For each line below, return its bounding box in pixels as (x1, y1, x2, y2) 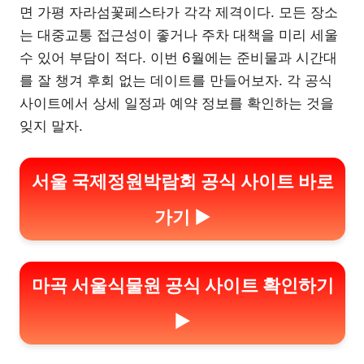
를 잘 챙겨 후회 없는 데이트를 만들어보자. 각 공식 (19, 71, 332, 89)
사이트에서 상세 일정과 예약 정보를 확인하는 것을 (19, 94, 334, 111)
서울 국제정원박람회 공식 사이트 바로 (31, 171, 334, 192)
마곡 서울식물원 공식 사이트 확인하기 (31, 274, 334, 296)
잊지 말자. (19, 117, 83, 134)
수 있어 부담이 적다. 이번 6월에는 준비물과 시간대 (19, 49, 337, 66)
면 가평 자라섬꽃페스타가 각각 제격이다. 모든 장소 (19, 3, 338, 20)
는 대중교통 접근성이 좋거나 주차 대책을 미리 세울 (19, 26, 338, 43)
